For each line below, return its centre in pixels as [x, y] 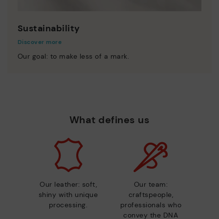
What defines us [109, 120]
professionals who [151, 205]
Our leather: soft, [68, 185]
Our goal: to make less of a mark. [73, 56]
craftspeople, [151, 195]
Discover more [40, 42]
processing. [68, 205]
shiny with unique [68, 195]
